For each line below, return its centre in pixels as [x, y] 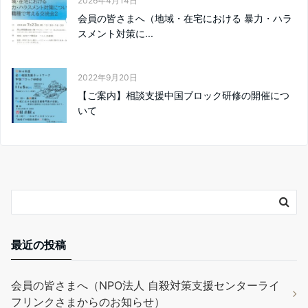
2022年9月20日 [108, 77]
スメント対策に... [115, 33]
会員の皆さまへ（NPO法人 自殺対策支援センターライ [145, 285]
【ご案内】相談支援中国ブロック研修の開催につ [184, 95]
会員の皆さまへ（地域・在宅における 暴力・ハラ [185, 18]
